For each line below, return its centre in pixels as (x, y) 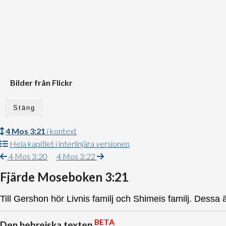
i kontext (61, 131)
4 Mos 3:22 (77, 156)
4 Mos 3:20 (27, 156)
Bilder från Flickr (41, 82)
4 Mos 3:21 (25, 131)
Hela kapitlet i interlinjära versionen (70, 144)
